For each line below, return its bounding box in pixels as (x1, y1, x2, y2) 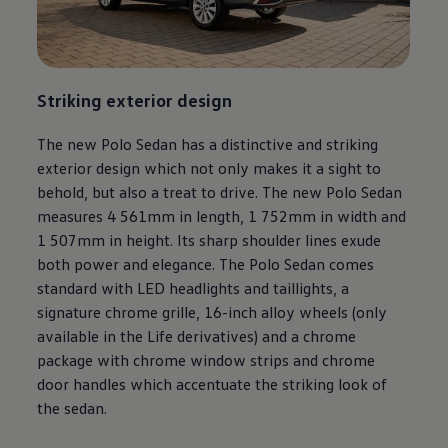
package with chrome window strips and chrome (37, 350, 376, 371)
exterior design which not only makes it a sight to (37, 158, 382, 179)
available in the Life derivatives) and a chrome (37, 326, 357, 347)
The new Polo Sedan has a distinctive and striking (37, 134, 379, 155)
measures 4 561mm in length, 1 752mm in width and (37, 206, 407, 227)
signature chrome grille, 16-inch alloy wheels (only (37, 302, 388, 323)
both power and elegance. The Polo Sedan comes (37, 254, 375, 275)
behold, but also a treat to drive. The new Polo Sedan (37, 182, 403, 203)
